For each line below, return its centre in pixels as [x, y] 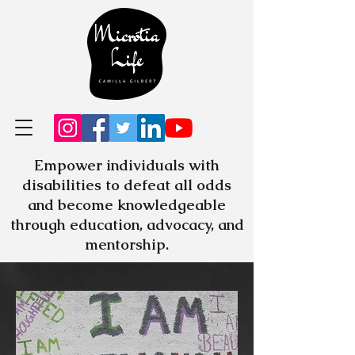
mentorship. [127, 244]
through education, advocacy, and [127, 225]
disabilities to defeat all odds [127, 185]
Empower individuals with [127, 165]
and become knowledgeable [127, 205]
